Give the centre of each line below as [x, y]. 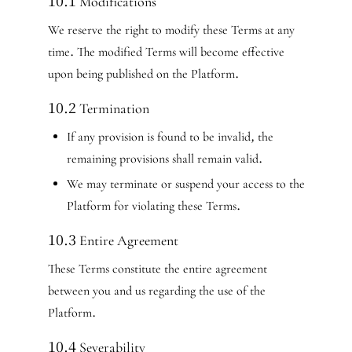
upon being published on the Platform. [143, 74]
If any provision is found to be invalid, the [170, 137]
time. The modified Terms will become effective [166, 52]
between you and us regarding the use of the [156, 291]
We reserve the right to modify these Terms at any [171, 30]
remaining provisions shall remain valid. [164, 159]
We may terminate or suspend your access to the [185, 184]
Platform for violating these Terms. [153, 206]
